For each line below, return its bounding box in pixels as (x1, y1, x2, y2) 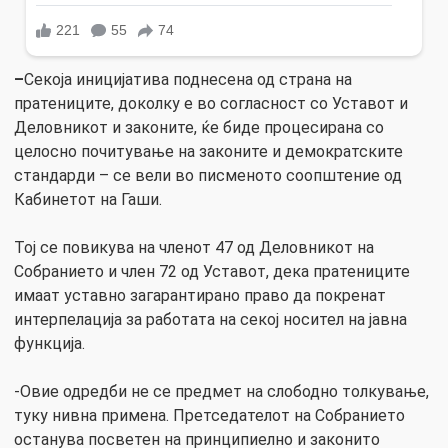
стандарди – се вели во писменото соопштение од (14, 165, 402, 185)
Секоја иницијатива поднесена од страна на (24, 69, 352, 89)
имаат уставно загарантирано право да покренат (14, 285, 386, 305)
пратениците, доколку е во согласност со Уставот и (14, 93, 408, 113)
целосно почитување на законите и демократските (14, 141, 403, 161)
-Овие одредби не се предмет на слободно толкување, (14, 381, 429, 401)
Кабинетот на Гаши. (14, 189, 162, 209)
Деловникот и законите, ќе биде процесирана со (14, 117, 384, 137)
